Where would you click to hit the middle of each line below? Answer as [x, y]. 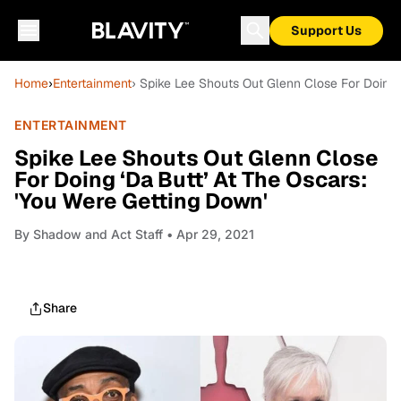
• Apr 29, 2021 [209, 234]
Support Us [326, 30]
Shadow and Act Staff [98, 234]
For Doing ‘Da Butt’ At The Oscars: [191, 179]
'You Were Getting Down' [141, 201]
